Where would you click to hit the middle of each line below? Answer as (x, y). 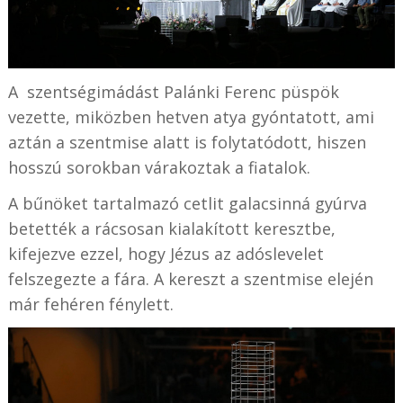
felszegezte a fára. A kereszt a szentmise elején (190, 278)
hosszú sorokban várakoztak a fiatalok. (159, 167)
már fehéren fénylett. (90, 304)
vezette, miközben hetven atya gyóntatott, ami (191, 116)
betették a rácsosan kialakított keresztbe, (171, 228)
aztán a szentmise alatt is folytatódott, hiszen (187, 142)
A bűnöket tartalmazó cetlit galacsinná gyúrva (187, 203)
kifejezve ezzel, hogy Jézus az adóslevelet (166, 253)
